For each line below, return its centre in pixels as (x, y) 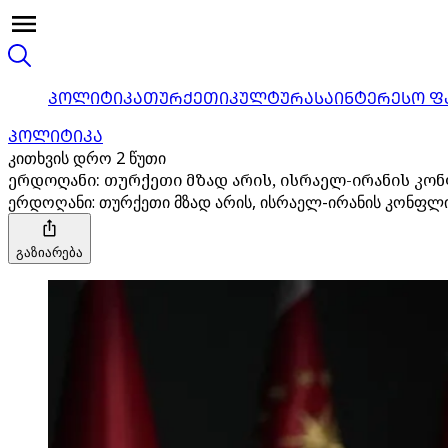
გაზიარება (49, 252)
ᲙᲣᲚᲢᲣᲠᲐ (271, 98)
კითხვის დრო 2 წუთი (87, 158)
